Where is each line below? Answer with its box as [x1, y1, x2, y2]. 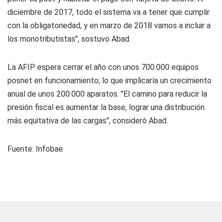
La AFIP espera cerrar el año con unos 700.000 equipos [7, 62, 199, 72]
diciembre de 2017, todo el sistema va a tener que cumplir [7, 7, 210, 17]
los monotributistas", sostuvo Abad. [7, 34, 131, 44]
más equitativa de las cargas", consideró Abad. [7, 116, 168, 125]
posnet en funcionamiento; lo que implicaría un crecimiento [7, 76, 212, 85]
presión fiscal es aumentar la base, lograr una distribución [7, 103, 205, 112]
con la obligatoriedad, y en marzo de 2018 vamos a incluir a [7, 21, 211, 30]
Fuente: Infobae [7, 144, 63, 154]
